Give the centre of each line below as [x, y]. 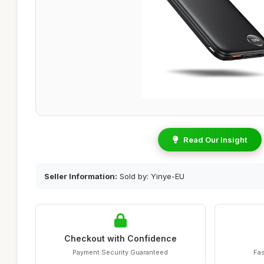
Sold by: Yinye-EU [151, 176]
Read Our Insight [215, 140]
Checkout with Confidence [120, 238]
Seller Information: [81, 176]
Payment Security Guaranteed [121, 252]
